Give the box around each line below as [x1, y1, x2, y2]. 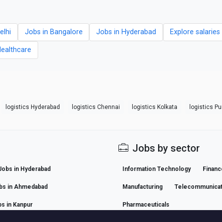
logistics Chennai [72, 103, 120, 111]
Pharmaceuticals [122, 201, 169, 208]
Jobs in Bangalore [24, 28, 83, 37]
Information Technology [122, 165, 191, 172]
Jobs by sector [132, 142, 200, 154]
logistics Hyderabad [5, 103, 60, 111]
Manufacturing [122, 183, 163, 190]
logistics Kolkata [132, 103, 177, 111]
